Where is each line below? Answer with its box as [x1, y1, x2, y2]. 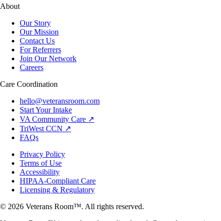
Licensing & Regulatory [20, 185, 95, 194]
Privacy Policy [20, 150, 65, 159]
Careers [20, 63, 43, 72]
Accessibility [20, 168, 60, 177]
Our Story [20, 19, 51, 28]
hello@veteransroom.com [20, 97, 100, 106]
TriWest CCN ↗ [20, 124, 71, 133]
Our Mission [20, 28, 59, 37]
